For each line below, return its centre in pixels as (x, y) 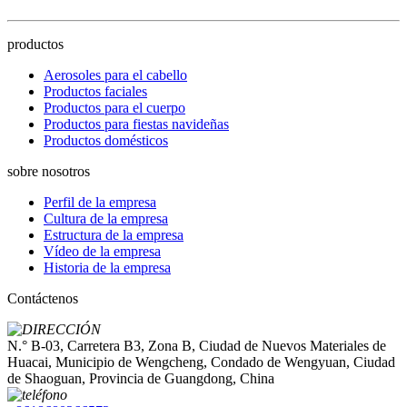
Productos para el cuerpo (114, 108)
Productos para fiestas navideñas (136, 124)
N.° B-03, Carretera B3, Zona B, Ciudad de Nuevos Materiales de (197, 346)
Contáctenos (43, 298)
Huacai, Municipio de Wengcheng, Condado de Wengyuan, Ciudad (201, 362)
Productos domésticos (106, 140)
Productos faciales (95, 91)
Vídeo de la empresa (102, 251)
